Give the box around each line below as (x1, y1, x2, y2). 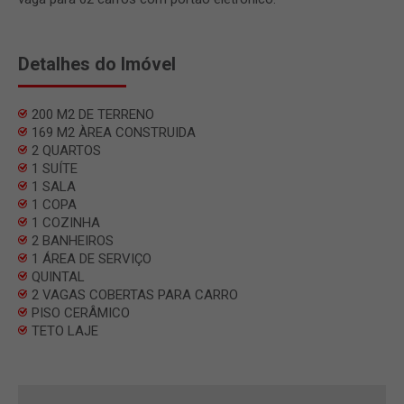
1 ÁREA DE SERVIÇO (32, 250, 151, 267)
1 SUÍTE (32, 160, 78, 177)
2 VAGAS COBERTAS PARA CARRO (32, 286, 238, 303)
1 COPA (32, 196, 77, 213)
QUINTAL (32, 268, 85, 285)
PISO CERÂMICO (32, 304, 130, 321)
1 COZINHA (32, 214, 100, 231)
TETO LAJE (32, 322, 98, 339)
